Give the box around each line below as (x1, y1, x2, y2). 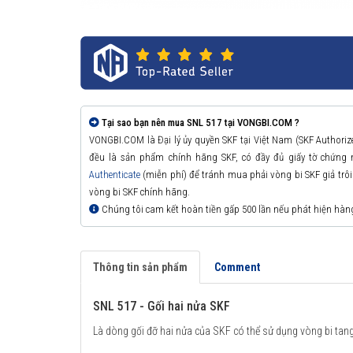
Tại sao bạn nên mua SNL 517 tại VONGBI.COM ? (102, 117, 299, 129)
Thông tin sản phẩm (93, 261, 188, 274)
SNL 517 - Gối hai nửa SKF (93, 299, 230, 314)
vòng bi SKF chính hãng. (89, 186, 190, 199)
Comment (214, 261, 260, 274)
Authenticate (89, 169, 140, 181)
